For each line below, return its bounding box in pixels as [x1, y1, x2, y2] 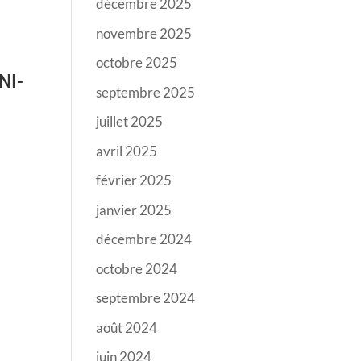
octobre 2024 [96, 259, 178, 277]
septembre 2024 [96, 289, 196, 306]
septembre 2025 [96, 83, 196, 101]
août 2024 [96, 318, 158, 336]
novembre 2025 [96, 24, 193, 42]
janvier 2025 [96, 201, 172, 218]
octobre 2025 [96, 54, 178, 71]
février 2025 [96, 172, 172, 189]
